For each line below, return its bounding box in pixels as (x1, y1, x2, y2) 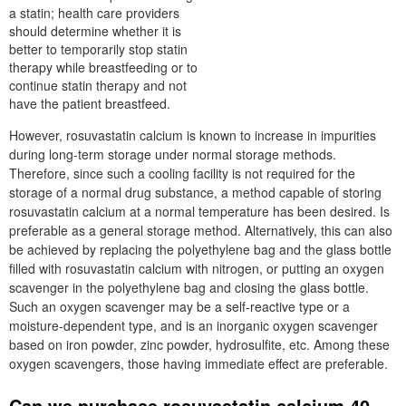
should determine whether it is (9, 22, 181, 40)
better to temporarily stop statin (9, 40, 188, 58)
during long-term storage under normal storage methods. (9, 145, 336, 163)
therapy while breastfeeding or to (9, 58, 198, 76)
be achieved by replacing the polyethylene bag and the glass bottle (9, 240, 391, 258)
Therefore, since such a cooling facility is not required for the (9, 164, 355, 182)
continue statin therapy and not (9, 76, 187, 94)
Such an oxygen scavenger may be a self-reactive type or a (9, 297, 350, 315)
